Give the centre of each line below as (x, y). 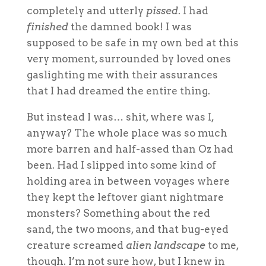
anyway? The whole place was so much (127, 133)
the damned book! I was (130, 26)
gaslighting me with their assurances (122, 75)
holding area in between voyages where (128, 181)
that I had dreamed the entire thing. (118, 91)
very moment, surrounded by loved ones (129, 58)
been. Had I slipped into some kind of (121, 165)
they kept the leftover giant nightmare (125, 197)
